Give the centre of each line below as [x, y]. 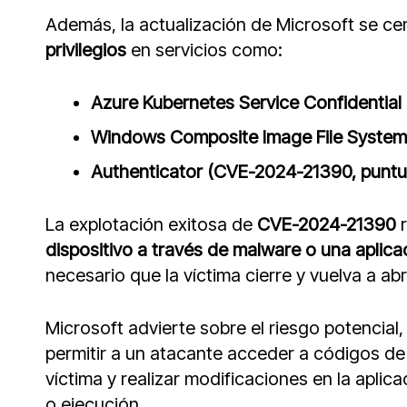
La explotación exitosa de [151, 225]
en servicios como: [204, 50]
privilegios [86, 50]
